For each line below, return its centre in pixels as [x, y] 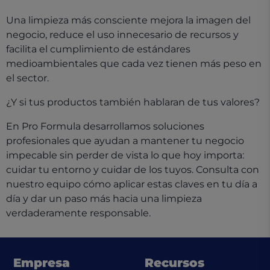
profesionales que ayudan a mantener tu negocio [125, 141]
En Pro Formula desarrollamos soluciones [105, 126]
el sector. [27, 78]
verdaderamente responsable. [78, 213]
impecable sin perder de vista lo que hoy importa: [125, 155]
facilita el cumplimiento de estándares [98, 49]
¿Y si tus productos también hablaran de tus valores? [133, 102]
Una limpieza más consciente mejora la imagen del [128, 20]
